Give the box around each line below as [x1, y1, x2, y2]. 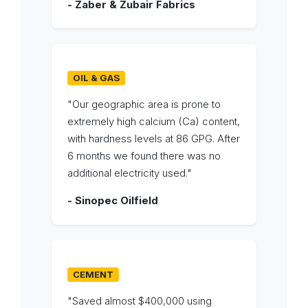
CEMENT [72, 268, 113, 280]
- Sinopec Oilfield [67, 194, 158, 208]
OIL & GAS [72, 72, 120, 84]
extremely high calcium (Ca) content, [67, 115, 240, 129]
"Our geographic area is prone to [67, 98, 221, 111]
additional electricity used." [67, 166, 192, 180]
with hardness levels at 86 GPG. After [67, 132, 240, 146]
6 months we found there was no [67, 149, 221, 163]
